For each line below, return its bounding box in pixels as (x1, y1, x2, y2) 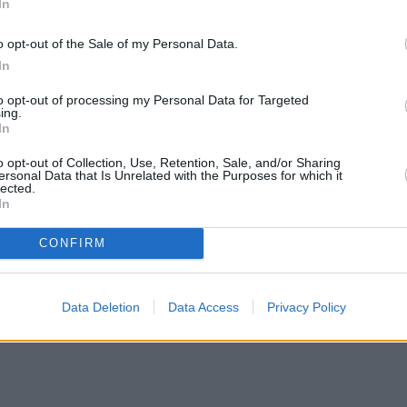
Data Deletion (61, 299, 140, 314)
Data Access (167, 299, 239, 314)
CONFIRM (38, 236, 106, 250)
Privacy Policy (266, 299, 346, 314)
